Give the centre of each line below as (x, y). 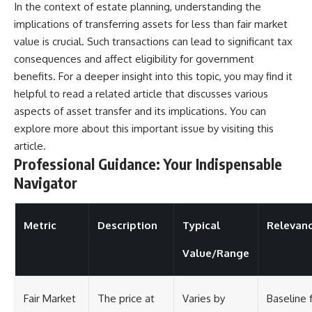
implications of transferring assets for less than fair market (151, 24)
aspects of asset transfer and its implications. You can (140, 111)
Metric (40, 225)
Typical (201, 225)
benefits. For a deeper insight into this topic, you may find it (153, 77)
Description (127, 225)
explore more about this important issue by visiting (135, 129)
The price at (126, 298)
